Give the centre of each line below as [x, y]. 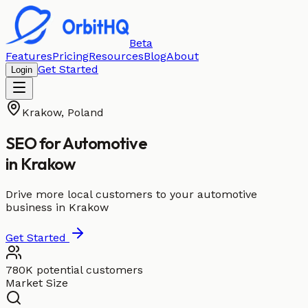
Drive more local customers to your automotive [131, 194]
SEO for [34, 143]
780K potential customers [74, 269]
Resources [116, 56]
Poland [86, 112]
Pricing [70, 56]
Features [29, 56]
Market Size [37, 283]
